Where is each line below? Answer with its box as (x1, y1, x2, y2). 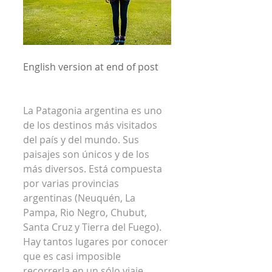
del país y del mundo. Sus (23, 133, 141, 146)
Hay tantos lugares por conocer (23, 235, 171, 248)
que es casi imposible (23, 250, 123, 263)
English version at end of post (23, 60, 158, 73)
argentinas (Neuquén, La (23, 191, 138, 205)
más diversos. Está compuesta (23, 162, 165, 175)
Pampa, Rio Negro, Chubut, (23, 206, 149, 219)
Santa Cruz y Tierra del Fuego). (23, 220, 164, 234)
